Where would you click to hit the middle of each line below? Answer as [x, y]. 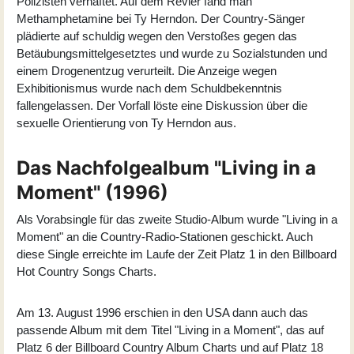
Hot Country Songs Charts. [87, 271]
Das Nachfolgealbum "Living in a [166, 168]
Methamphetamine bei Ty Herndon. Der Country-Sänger [161, 18]
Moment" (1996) [92, 192]
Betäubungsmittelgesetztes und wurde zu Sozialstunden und [172, 53]
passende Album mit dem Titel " [98, 330]
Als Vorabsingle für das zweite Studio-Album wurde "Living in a [177, 219]
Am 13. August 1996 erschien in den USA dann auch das [162, 312]
